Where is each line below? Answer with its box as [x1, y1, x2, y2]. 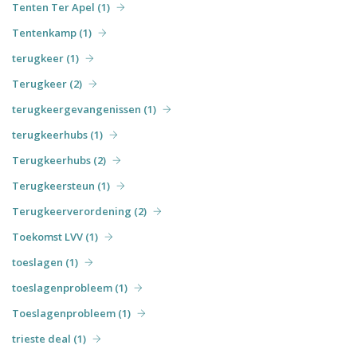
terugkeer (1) [12, 50, 79, 65]
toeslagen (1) [12, 254, 78, 269]
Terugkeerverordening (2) [12, 203, 147, 218]
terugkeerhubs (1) [12, 127, 103, 142]
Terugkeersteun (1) [12, 178, 110, 193]
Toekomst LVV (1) [12, 229, 98, 244]
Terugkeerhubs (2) [12, 152, 106, 167]
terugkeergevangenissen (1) [12, 101, 156, 116]
